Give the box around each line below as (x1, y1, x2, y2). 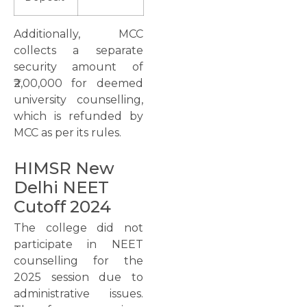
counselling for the (14, 254, 143, 267)
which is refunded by (14, 110, 143, 123)
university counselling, (14, 93, 143, 107)
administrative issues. (14, 286, 143, 300)
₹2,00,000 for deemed (14, 77, 143, 90)
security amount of (14, 60, 143, 74)
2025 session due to (14, 270, 143, 284)
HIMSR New (14, 158, 114, 178)
